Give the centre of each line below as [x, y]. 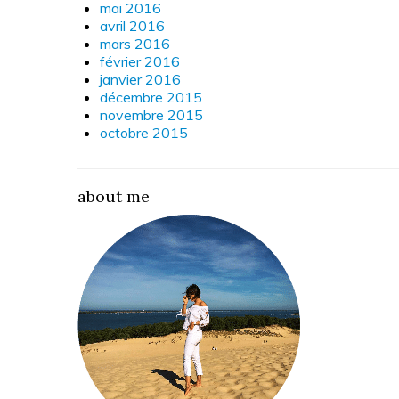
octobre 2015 [144, 132]
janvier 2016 [140, 79]
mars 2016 [135, 43]
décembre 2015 [151, 97]
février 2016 [140, 61]
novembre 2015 [151, 114]
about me [114, 196]
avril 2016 [132, 25]
